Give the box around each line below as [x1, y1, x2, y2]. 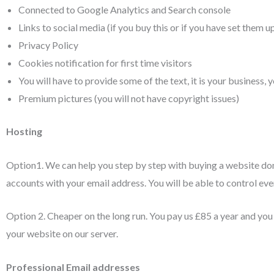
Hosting [6, 125, 42, 138]
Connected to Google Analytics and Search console [18, 3, 231, 15]
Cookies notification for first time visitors [18, 56, 192, 68]
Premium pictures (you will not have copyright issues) [18, 92, 239, 104]
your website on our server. [6, 228, 118, 240]
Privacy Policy [18, 39, 78, 51]
